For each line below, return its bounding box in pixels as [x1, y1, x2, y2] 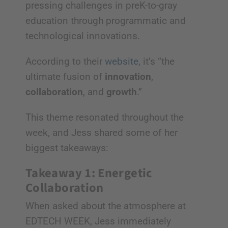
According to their [25, 55, 105, 68]
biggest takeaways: [25, 142, 108, 154]
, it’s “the [138, 55, 175, 68]
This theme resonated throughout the [25, 111, 184, 124]
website [104, 55, 138, 68]
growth [106, 86, 137, 98]
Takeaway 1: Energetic [25, 164, 152, 183]
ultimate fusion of [25, 71, 105, 83]
